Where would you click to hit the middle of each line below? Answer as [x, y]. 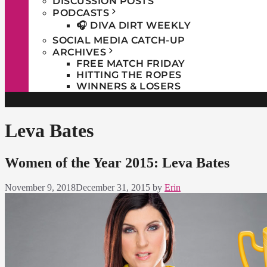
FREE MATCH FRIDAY [131, 63]
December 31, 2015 [113, 188]
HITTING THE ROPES [129, 74]
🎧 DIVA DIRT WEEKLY [133, 25]
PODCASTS [81, 13]
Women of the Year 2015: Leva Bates [117, 162]
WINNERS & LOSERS [128, 86]
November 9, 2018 [40, 188]
